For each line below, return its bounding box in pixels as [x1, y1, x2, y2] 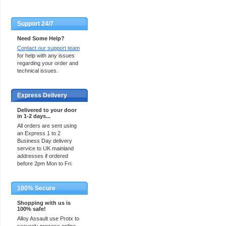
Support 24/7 [17, 20, 53, 27]
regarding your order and [17, 60, 78, 66]
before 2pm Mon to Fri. [17, 160, 73, 166]
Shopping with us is [17, 200, 71, 206]
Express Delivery [17, 92, 67, 99]
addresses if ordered [17, 153, 68, 159]
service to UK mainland [17, 145, 74, 151]
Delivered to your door [17, 107, 77, 113]
